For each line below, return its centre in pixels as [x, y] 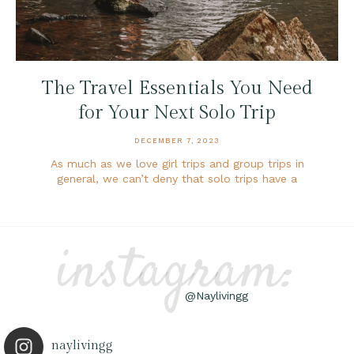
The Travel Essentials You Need [177, 88]
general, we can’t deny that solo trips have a [177, 178]
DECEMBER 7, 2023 [177, 140]
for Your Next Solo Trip [177, 113]
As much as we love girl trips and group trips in [177, 163]
